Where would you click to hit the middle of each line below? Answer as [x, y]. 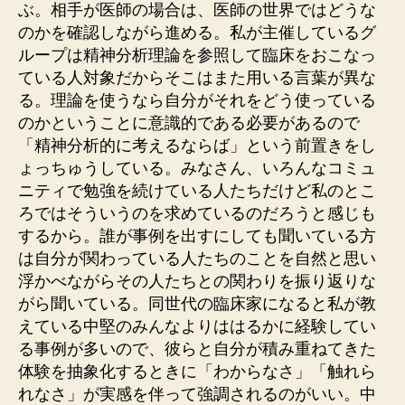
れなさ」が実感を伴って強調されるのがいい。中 [197, 394]
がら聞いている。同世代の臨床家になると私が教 [197, 303]
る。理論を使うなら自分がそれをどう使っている [197, 100]
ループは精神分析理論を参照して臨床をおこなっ [197, 55]
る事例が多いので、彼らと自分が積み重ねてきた [197, 348]
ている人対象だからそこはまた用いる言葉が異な [197, 77]
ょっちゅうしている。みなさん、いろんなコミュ [197, 168]
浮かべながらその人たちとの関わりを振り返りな [197, 281]
